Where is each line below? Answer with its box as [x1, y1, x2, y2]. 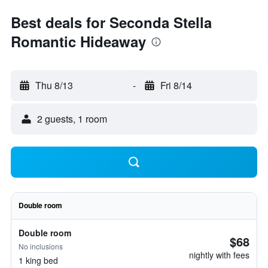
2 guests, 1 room [37, 112, 107, 126]
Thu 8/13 [35, 78, 73, 92]
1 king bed [19, 254, 58, 266]
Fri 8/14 [160, 78, 192, 92]
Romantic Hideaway [11, 31, 146, 51]
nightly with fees [189, 249, 249, 261]
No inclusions [19, 241, 63, 251]
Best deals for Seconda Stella [11, 12, 212, 32]
